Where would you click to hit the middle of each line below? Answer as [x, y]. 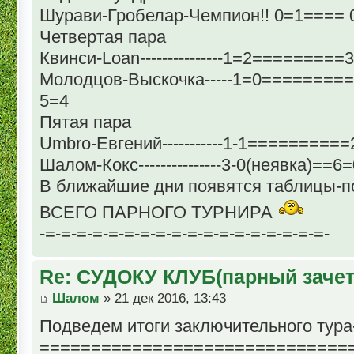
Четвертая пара [103, 36]
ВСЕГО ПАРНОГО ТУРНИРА [158, 212]
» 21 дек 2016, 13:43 [163, 299]
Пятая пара [85, 122]
